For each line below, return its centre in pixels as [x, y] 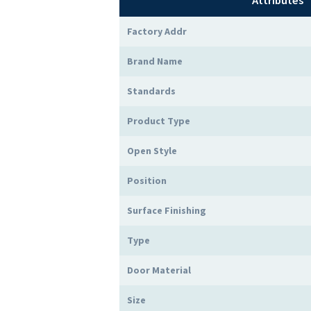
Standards [151, 91]
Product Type [159, 120]
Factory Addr [157, 31]
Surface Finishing [167, 210]
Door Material [159, 270]
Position [147, 180]
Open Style [152, 150]
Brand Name [155, 61]
